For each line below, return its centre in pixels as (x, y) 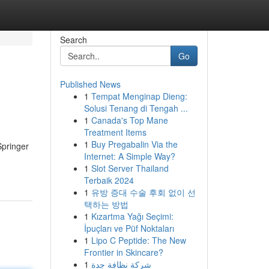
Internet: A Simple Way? (129, 156)
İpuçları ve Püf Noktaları (129, 228)
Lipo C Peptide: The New (138, 240)
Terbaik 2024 (109, 180)
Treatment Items (115, 132)
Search (73, 40)
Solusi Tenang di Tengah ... (136, 108)
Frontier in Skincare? (123, 252)
